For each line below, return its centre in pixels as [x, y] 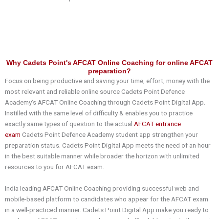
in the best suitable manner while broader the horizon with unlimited [102, 156]
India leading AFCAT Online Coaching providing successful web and [102, 188]
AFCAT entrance [157, 123]
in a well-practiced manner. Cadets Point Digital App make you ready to [107, 209]
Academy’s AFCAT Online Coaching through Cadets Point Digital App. [105, 102]
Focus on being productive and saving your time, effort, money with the [107, 80]
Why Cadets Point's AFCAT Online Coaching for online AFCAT [109, 63]
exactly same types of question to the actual [69, 123]
